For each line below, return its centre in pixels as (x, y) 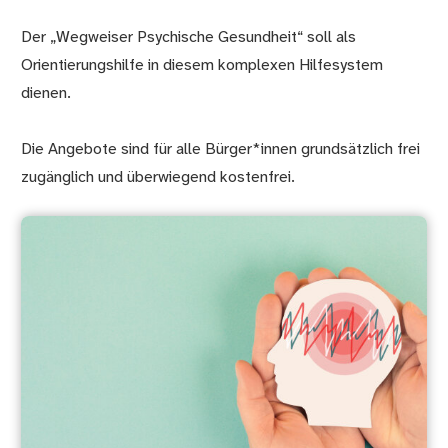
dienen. (46, 94)
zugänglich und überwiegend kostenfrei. (158, 178)
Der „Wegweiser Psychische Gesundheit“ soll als (189, 38)
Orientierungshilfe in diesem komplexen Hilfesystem (202, 66)
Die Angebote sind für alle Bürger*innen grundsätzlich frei (221, 150)
